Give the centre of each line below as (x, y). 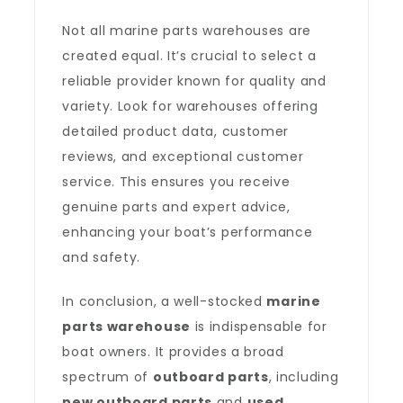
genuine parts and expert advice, (176, 207)
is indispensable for (259, 327)
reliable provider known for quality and (194, 81)
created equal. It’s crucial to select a (189, 56)
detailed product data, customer (176, 131)
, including (304, 377)
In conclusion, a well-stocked (165, 301)
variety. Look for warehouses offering (190, 106)
